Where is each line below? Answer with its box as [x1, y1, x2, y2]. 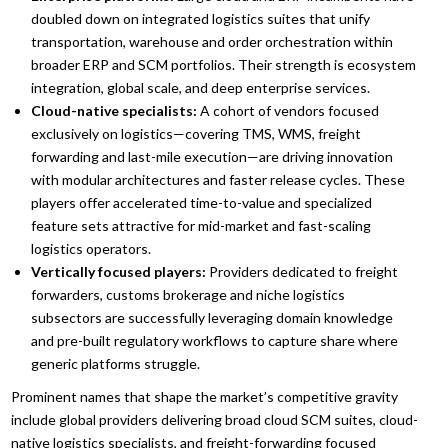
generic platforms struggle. [31, 355, 201, 373]
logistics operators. [31, 240, 152, 258]
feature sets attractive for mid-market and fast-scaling [31, 217, 372, 235]
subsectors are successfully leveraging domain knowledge [31, 309, 394, 327]
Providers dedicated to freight [206, 263, 399, 281]
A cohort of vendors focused [197, 102, 380, 120]
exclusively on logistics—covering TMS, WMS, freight [31, 125, 362, 143]
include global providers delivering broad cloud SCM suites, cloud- [11, 411, 419, 429]
